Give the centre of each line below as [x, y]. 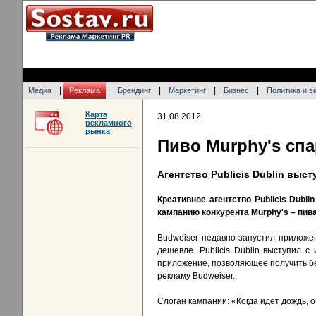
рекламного [109, 123]
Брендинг [134, 90]
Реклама [85, 90]
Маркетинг [187, 90]
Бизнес [236, 90]
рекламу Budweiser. [196, 276]
